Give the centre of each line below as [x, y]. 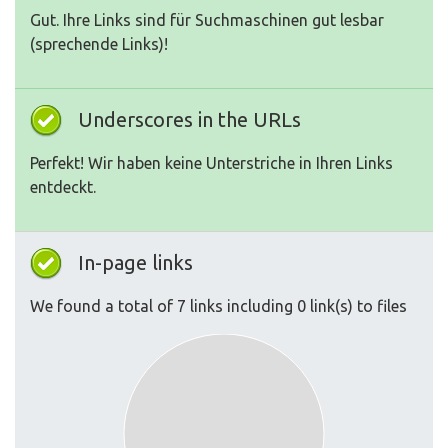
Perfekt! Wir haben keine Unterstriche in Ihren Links [211, 163]
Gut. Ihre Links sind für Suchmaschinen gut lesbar [207, 20]
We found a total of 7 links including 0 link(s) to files [218, 306]
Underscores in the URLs [189, 120]
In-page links [135, 263]
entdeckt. [63, 187]
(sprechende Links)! [99, 44]
